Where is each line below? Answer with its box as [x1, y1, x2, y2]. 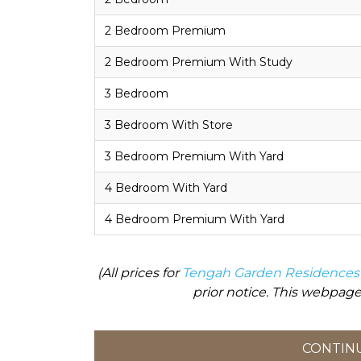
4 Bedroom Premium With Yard [105, 212, 284, 226]
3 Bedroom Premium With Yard [105, 149, 284, 164]
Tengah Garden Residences [181, 265, 359, 280]
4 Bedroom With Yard [105, 180, 227, 195]
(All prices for [97, 265, 182, 280]
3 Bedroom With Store [105, 118, 233, 132]
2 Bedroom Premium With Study [105, 55, 293, 69]
